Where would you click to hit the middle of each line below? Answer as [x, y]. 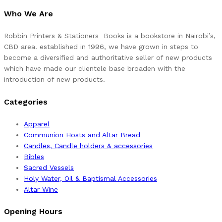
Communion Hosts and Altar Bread [82, 135]
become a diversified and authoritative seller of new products [108, 58]
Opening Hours [33, 212]
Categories [26, 102]
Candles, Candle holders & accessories [88, 145]
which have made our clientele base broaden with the [95, 69]
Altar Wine [41, 189]
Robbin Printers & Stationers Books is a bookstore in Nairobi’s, [110, 36]
